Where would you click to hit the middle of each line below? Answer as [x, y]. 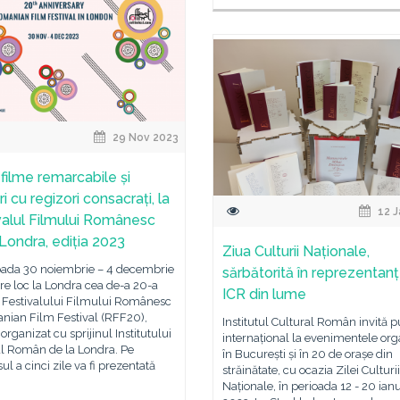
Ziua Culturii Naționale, [296, 251]
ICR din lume [264, 294]
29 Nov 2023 [145, 137]
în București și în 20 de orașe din [308, 354]
